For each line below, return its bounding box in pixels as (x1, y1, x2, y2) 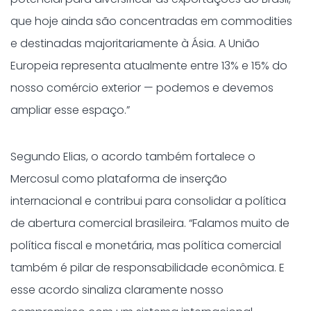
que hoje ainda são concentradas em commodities (10, 13, 292, 29)
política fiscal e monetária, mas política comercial (10, 237, 281, 253)
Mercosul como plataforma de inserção (10, 171, 227, 187)
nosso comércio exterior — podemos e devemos (10, 80, 274, 96)
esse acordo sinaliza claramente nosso (10, 282, 224, 298)
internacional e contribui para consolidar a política (10, 193, 286, 209)
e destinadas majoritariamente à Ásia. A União (10, 35, 260, 51)
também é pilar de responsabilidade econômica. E (10, 260, 285, 276)
